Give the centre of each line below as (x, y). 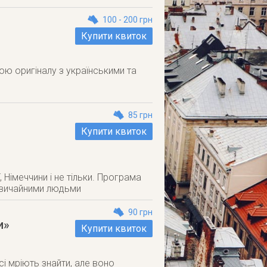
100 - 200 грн (128, 20)
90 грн (140, 212)
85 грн (140, 115)
